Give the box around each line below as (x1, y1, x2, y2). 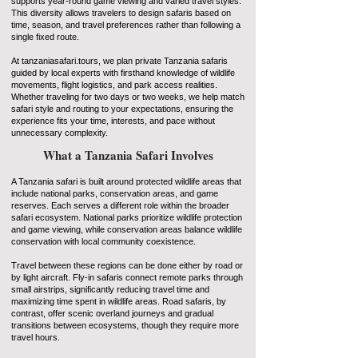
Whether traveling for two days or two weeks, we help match (11, 92, 245, 101)
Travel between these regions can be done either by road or (11, 261, 243, 270)
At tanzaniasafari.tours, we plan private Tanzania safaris (11, 56, 228, 66)
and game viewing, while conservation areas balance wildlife (11, 225, 242, 234)
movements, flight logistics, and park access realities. (11, 80, 217, 89)
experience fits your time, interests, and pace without (11, 116, 215, 125)
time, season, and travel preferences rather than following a (11, 20, 241, 30)
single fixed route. (11, 32, 79, 42)
